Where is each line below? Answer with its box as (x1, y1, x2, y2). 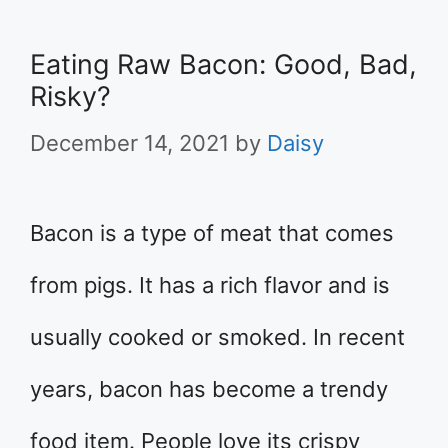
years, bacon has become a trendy (30, 376, 388, 402)
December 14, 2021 (30, 130, 229, 156)
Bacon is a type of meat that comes (30, 220, 394, 246)
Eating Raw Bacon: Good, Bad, (30, 48, 417, 81)
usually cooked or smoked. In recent (30, 324, 405, 350)
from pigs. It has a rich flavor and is (30, 272, 390, 298)
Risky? (30, 80, 111, 113)
